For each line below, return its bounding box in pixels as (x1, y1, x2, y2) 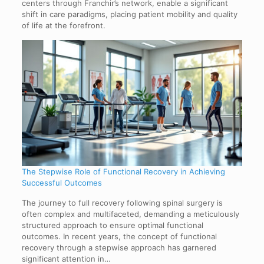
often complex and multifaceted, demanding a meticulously (21, 209, 239, 219)
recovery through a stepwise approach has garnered (21, 242, 216, 252)
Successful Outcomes (21, 177, 102, 187)
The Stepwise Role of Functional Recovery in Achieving (21, 166, 225, 176)
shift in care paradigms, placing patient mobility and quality (21, 9, 237, 19)
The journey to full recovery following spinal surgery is (21, 197, 223, 207)
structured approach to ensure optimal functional (21, 220, 203, 230)
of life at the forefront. (21, 21, 105, 31)
